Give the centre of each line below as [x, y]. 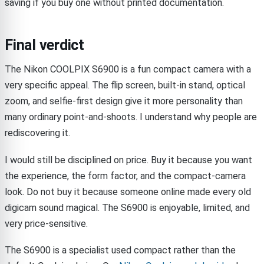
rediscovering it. [37, 133]
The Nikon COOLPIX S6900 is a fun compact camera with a [128, 69]
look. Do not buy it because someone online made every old [128, 192]
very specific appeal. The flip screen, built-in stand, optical [125, 85]
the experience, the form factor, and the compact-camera [125, 176]
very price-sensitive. [46, 223]
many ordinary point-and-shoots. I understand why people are [131, 117]
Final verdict [44, 45]
